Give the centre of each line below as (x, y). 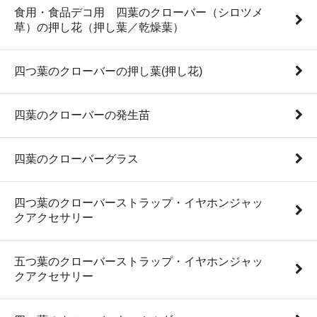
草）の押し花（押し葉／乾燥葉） (99, 27)
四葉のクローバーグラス (76, 159)
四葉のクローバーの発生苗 (82, 115)
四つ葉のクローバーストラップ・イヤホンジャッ (139, 203)
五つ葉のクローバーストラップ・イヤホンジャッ (139, 261)
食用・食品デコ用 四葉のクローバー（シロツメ (139, 12)
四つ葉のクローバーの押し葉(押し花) (108, 71)
